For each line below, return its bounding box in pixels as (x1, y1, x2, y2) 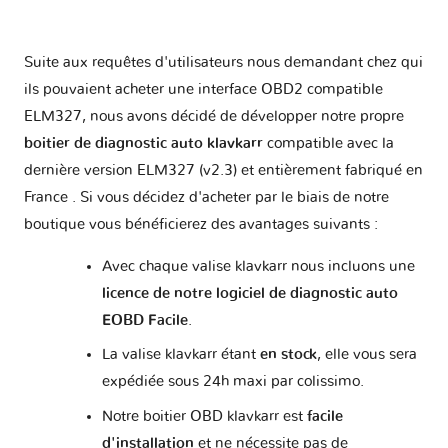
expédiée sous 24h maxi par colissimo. (101, 374, 364, 390)
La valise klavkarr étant (101, 347, 260, 363)
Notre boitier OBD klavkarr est (101, 408, 307, 424)
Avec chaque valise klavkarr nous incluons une (101, 258, 415, 274)
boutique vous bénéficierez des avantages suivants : (24, 216, 378, 232)
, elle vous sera (316, 347, 417, 363)
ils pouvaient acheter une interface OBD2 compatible (24, 81, 383, 97)
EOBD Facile (101, 312, 188, 328)
